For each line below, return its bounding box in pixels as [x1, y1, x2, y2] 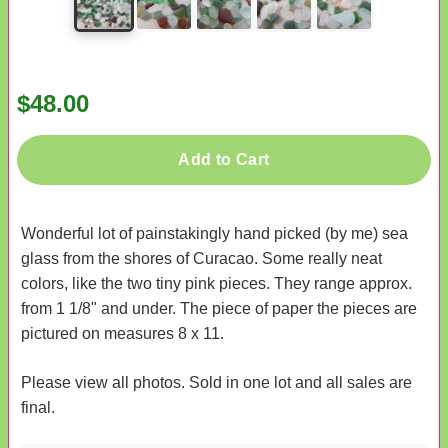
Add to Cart [178, 150, 270, 168]
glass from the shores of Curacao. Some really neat [21, 249, 382, 267]
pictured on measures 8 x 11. [21, 324, 224, 342]
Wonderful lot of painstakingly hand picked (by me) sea [21, 224, 408, 242]
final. [21, 398, 55, 416]
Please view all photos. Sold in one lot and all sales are [21, 373, 412, 391]
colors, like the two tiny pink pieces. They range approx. [21, 274, 412, 292]
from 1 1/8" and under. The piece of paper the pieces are [21, 299, 417, 317]
